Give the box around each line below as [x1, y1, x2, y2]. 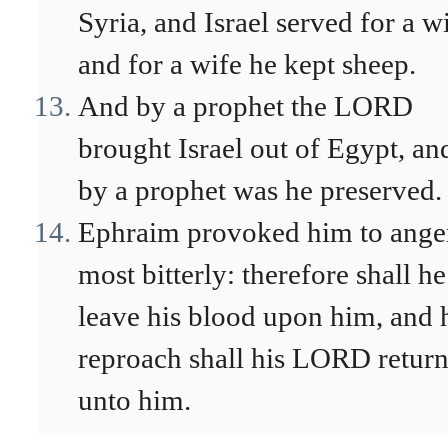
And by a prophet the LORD [78, 90, 413, 122]
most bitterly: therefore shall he [78, 258, 446, 290]
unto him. [78, 384, 191, 416]
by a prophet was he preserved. [78, 174, 442, 206]
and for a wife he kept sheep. [78, 48, 416, 80]
